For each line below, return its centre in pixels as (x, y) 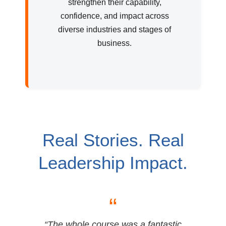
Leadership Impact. (113, 163)
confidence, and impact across (115, 16)
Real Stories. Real (113, 140)
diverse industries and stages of (115, 30)
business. (115, 43)
